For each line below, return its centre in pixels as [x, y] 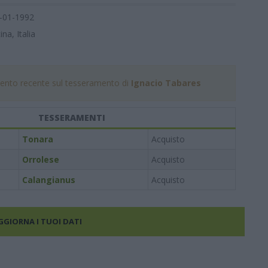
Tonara [37, 139]
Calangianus [48, 180]
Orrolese [40, 159]
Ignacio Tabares [166, 83]
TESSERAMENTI [72, 118]
